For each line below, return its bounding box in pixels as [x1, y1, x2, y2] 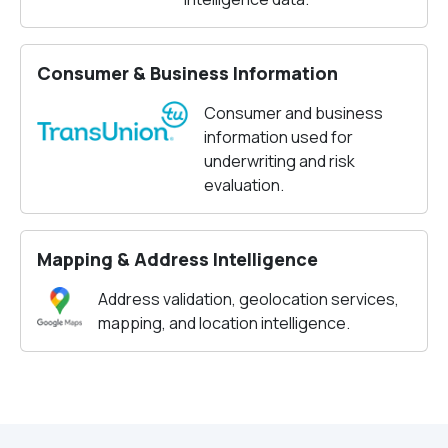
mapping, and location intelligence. [98, 312, 350, 334]
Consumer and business [204, 102, 383, 124]
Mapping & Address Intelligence [37, 247, 318, 271]
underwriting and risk [204, 150, 355, 172]
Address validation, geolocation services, [98, 288, 399, 310]
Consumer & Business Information [37, 61, 338, 85]
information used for [204, 126, 353, 148]
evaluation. [204, 174, 284, 196]
